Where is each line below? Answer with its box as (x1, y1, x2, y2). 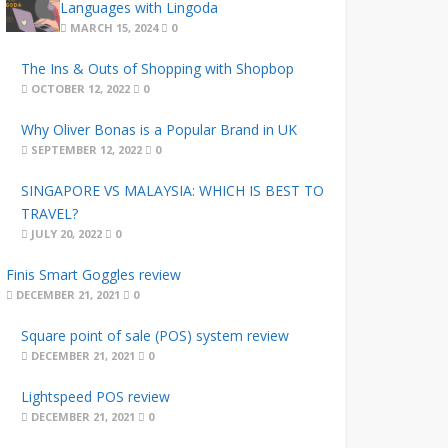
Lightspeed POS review (20, 387, 170, 406)
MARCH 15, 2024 (67, 20, 159, 35)
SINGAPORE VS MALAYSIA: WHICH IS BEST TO (20, 181, 324, 200)
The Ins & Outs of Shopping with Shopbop (20, 59, 294, 78)
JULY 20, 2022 (27, 226, 102, 241)
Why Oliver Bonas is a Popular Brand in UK (20, 120, 297, 139)
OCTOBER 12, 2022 (27, 81, 130, 96)
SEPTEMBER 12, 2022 (27, 142, 142, 157)
